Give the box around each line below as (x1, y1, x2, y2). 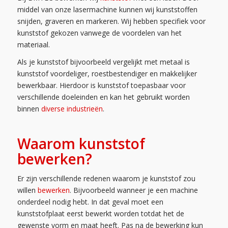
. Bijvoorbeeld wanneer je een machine (69, 185, 198, 195)
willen (17, 185, 38, 195)
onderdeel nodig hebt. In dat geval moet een (17, 197, 163, 207)
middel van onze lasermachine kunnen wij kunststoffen (17, 4, 197, 14)
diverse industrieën (41, 104, 103, 114)
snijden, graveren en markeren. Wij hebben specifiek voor (17, 16, 206, 26)
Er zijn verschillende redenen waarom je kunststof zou (17, 174, 195, 184)
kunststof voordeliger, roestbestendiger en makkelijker (17, 69, 197, 79)
